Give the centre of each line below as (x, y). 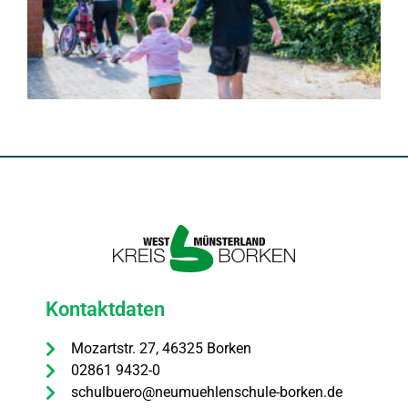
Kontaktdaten (105, 309)
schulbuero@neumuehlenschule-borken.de (206, 392)
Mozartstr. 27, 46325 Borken (161, 348)
